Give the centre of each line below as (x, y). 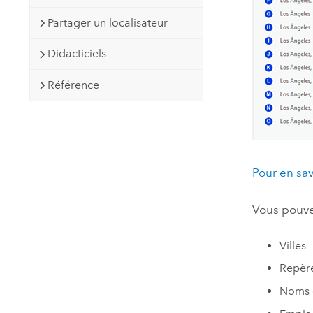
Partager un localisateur (107, 22)
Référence (73, 85)
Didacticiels (77, 54)
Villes (292, 245)
